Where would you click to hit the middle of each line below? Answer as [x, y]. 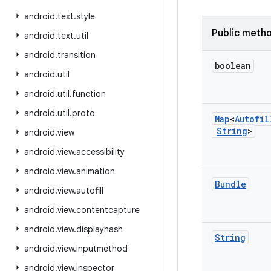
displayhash [100, 229]
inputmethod [102, 249]
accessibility [100, 152]
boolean [233, 66]
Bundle [230, 184]
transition [77, 55]
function [89, 94]
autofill [90, 191]
